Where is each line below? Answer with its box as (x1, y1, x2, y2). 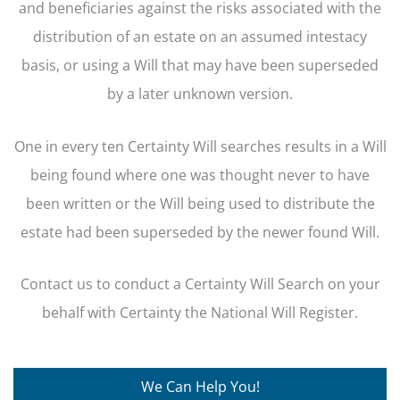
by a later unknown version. (107, 83, 293, 104)
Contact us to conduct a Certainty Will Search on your (20, 272, 380, 294)
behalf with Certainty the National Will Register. (42, 301, 358, 322)
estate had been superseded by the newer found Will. (21, 221, 379, 242)
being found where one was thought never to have (30, 163, 370, 185)
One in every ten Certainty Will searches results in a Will (13, 135, 387, 156)
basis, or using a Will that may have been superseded (21, 54, 379, 76)
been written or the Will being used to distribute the (25, 192, 375, 213)
